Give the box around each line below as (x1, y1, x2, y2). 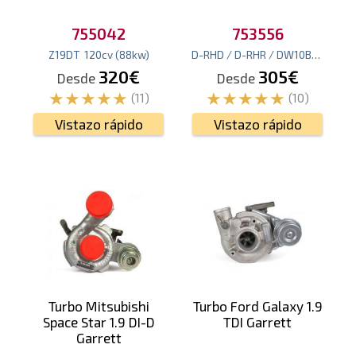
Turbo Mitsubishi (48, 298, 149, 315)
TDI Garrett (223, 314, 292, 331)
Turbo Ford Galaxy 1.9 (192, 298, 323, 315)
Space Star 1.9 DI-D (42, 314, 155, 331)
